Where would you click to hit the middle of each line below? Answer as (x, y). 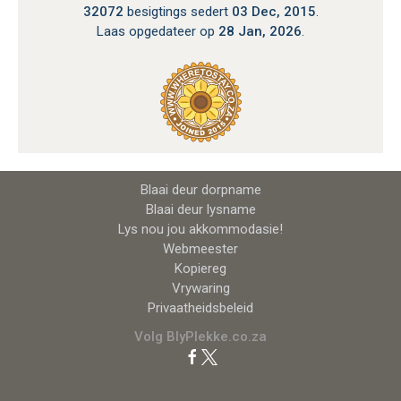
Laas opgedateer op (158, 32)
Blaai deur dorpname (200, 190)
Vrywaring (200, 289)
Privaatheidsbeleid (200, 308)
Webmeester (200, 249)
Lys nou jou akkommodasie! (200, 230)
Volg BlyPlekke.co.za (200, 337)
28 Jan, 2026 (260, 32)
